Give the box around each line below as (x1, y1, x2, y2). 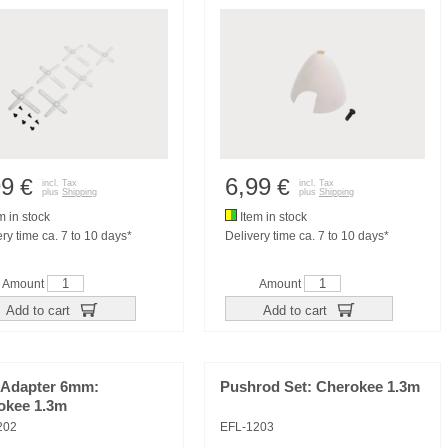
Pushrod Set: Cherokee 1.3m (220, 379, 420, 395)
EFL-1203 (220, 420, 274, 434)
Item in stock (237, 210, 307, 224)
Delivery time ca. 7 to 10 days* (225, 229, 389, 243)
